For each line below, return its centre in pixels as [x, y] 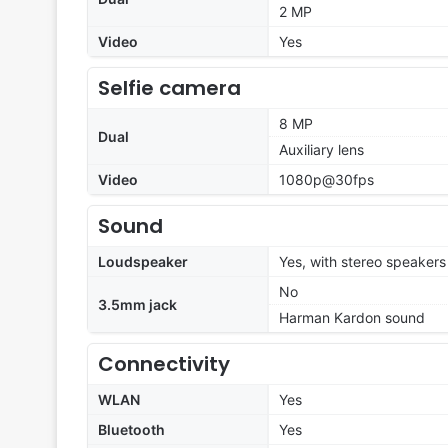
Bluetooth [131, 430]
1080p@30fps [326, 180]
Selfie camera [169, 88]
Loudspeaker [143, 262]
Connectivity [164, 364]
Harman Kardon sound [352, 318]
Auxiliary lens [321, 150]
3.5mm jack [137, 305]
